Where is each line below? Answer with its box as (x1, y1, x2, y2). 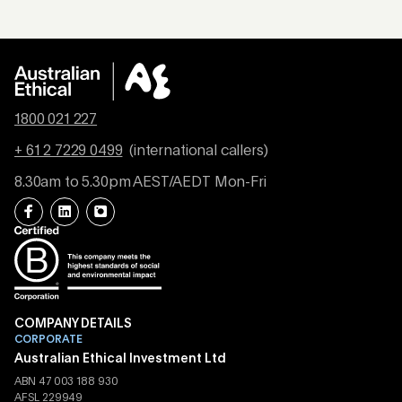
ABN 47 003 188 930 (14, 377, 118, 389)
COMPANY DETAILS (14, 318, 132, 331)
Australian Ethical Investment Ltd (14, 353, 226, 366)
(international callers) (126, 144, 268, 159)
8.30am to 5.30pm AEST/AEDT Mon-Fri (14, 175, 267, 190)
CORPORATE (14, 335, 83, 346)
